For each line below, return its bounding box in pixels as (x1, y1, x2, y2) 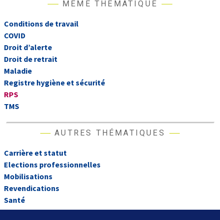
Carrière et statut (4, 147, 67, 158)
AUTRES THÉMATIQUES (55, 128, 165, 137)
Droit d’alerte (4, 42, 52, 52)
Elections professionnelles (4, 159, 101, 169)
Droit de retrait (4, 54, 57, 64)
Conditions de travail (4, 18, 79, 28)
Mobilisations (4, 171, 53, 181)
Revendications (4, 183, 59, 193)
